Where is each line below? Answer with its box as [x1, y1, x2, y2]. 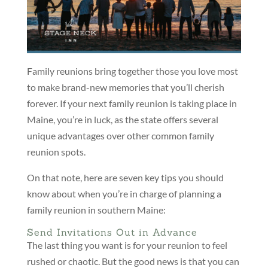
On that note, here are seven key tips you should [26, 172, 224, 184]
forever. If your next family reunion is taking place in [26, 98, 237, 109]
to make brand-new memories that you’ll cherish [26, 81, 224, 93]
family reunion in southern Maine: [26, 204, 166, 216]
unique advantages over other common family [26, 130, 214, 142]
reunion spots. [26, 146, 86, 158]
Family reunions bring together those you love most [26, 65, 238, 77]
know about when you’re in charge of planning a [26, 188, 221, 200]
